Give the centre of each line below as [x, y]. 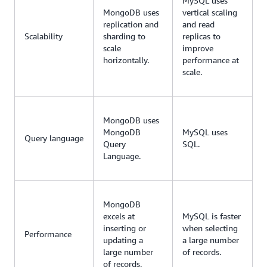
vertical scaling [210, 13]
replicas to [201, 36]
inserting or [125, 228]
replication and [131, 24]
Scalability [44, 36]
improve [198, 48]
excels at [119, 216]
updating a [123, 240]
